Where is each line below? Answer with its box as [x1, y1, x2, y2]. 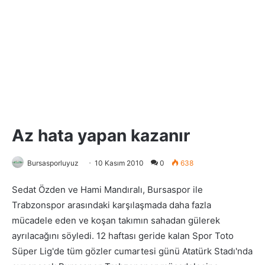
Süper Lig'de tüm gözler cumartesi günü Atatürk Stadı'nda [12, 245, 253, 257]
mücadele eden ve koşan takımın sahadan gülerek [12, 215, 220, 227]
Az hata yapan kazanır [12, 125, 190, 146]
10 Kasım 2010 [95, 159, 144, 168]
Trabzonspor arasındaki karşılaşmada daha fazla [12, 199, 211, 211]
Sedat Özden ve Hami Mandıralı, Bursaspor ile [12, 184, 203, 196]
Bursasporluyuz [27, 159, 79, 168]
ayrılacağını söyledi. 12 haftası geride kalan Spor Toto [12, 230, 234, 242]
